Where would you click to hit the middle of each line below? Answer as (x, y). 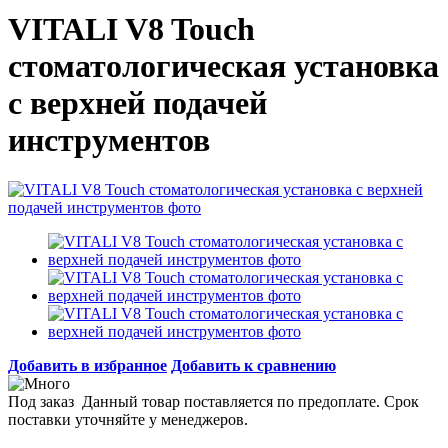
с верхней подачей (137, 103)
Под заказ (43, 401)
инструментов (109, 140)
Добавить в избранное (87, 365)
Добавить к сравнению (253, 365)
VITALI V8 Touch (131, 29)
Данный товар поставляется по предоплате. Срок (250, 401)
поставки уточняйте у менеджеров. (128, 419)
